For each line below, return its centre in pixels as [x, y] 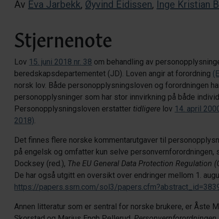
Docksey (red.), [41, 164]
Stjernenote [63, 40]
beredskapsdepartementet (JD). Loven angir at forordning [114, 74]
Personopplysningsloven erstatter [74, 109]
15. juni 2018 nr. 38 [61, 62]
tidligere [147, 109]
